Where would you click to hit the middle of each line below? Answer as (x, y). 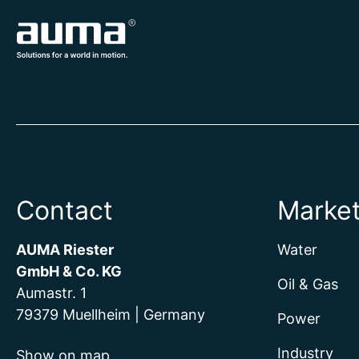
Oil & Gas (308, 284)
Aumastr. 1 (51, 293)
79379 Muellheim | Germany (111, 315)
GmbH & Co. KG (69, 271)
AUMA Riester (65, 250)
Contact (65, 210)
